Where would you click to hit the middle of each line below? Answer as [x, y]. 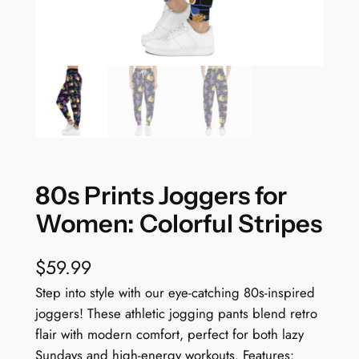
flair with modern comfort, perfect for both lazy [169, 335]
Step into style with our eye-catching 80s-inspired [175, 293]
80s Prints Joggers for [161, 195]
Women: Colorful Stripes [178, 223]
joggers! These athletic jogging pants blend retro [176, 314]
